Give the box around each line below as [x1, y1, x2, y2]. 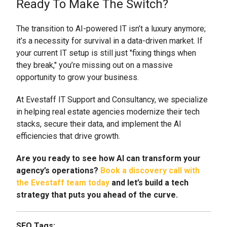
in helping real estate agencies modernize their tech [16, 106, 200, 117]
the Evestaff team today [16, 177, 109, 187]
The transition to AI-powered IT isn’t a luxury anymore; [16, 23, 206, 33]
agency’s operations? [16, 165, 100, 175]
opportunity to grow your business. [16, 72, 139, 82]
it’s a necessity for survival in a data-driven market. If [16, 35, 203, 46]
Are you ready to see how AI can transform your [16, 153, 201, 163]
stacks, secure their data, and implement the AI [16, 119, 181, 129]
